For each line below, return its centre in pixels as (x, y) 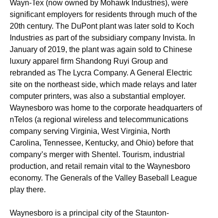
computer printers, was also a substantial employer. (98, 96)
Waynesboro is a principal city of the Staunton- (89, 213)
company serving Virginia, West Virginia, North (90, 131)
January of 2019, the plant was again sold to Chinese (101, 49)
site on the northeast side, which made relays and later (103, 84)
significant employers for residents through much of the (103, 14)
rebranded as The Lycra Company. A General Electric (101, 73)
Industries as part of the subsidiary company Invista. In (102, 38)
